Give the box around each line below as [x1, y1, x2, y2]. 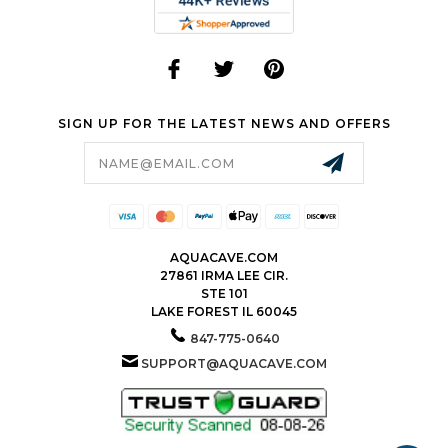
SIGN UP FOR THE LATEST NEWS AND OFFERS [57, 116, 391, 132]
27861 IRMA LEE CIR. [160, 268, 288, 284]
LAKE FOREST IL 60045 [151, 304, 297, 320]
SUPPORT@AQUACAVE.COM [140, 356, 327, 372]
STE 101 [200, 286, 248, 302]
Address [21, 154, 84, 173]
